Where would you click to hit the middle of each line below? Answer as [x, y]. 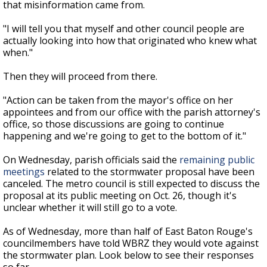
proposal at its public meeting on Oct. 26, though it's [120, 196]
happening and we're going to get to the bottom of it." [125, 136]
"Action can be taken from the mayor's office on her [118, 100]
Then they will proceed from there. [80, 77]
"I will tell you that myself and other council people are [124, 29]
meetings [24, 172]
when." [18, 53]
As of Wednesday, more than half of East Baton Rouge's [128, 232]
